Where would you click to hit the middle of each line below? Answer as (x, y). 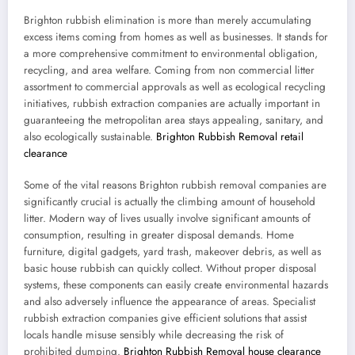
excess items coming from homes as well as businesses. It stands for (176, 36)
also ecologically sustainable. (90, 136)
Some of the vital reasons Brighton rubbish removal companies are (175, 185)
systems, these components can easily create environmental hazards (176, 284)
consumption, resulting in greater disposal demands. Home (159, 235)
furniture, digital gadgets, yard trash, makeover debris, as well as (172, 251)
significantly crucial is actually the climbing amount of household (170, 201)
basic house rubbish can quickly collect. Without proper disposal (170, 268)
